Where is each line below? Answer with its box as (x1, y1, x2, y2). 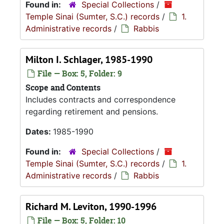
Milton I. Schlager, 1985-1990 (25, 53, 152, 66)
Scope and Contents (25, 82, 100, 93)
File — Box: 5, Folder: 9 (35, 68, 122, 79)
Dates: (25, 126, 53, 136)
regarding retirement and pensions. (25, 106, 158, 116)
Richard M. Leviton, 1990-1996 (25, 200, 156, 213)
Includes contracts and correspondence (25, 94, 175, 104)
